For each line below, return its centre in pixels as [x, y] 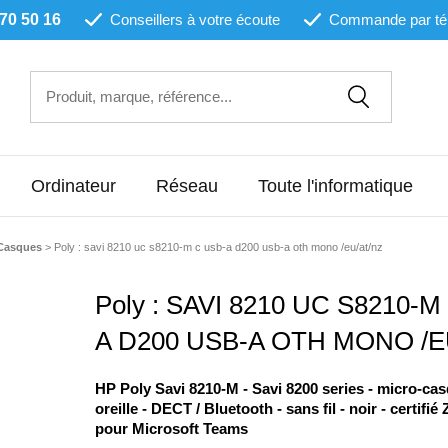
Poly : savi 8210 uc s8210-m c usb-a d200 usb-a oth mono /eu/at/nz [218, 247]
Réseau [186, 186]
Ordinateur [73, 186]
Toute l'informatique [335, 186]
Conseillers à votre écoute [195, 19]
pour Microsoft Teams [171, 428]
